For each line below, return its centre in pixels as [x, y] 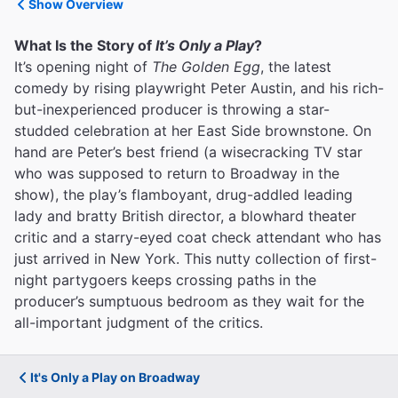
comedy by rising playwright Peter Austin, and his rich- [199, 88]
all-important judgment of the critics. [139, 322]
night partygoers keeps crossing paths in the [165, 280]
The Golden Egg [206, 67]
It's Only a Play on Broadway [115, 377]
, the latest [296, 67]
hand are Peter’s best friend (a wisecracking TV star [188, 152]
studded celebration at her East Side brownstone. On [193, 131]
